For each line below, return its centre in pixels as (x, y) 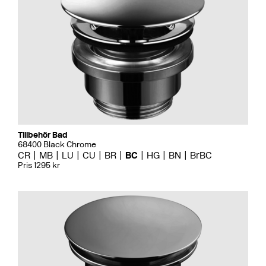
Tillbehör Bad (43, 135)
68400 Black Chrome (57, 144)
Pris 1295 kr (39, 165)
